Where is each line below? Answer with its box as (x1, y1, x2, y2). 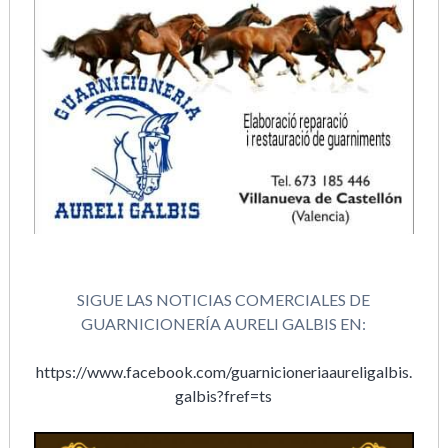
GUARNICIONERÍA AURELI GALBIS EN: (81, 313, 367, 333)
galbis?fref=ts (175, 385, 273, 405)
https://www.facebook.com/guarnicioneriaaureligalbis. (35, 361, 412, 381)
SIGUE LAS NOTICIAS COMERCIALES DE (77, 289, 371, 309)
